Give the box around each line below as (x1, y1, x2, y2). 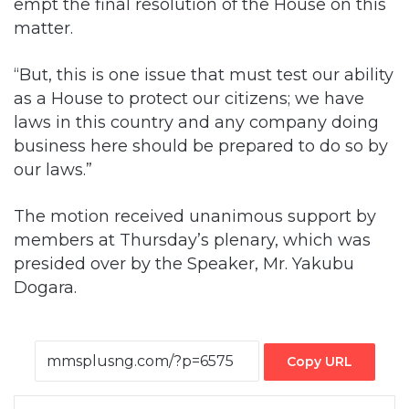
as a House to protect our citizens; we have (14, 88, 364, 108)
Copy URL (286, 351, 352, 369)
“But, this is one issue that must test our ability (14, 64, 393, 84)
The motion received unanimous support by (14, 205, 376, 225)
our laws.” (14, 159, 92, 179)
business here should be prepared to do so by (14, 135, 388, 155)
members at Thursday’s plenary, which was (14, 229, 371, 249)
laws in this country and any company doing (14, 111, 379, 131)
